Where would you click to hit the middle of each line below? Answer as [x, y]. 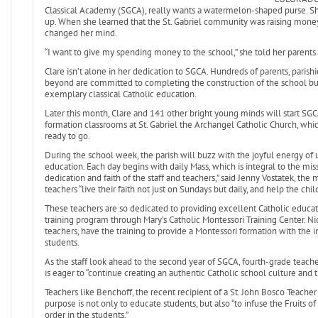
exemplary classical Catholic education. [120, 94]
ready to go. [67, 136]
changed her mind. [81, 33]
